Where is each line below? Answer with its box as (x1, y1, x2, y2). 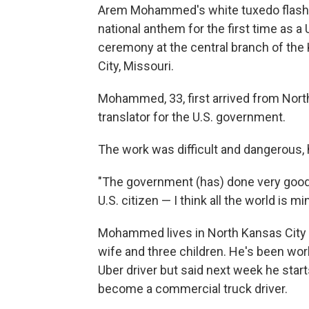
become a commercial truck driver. (98, 281, 288, 297)
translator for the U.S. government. (98, 110, 286, 125)
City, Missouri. (98, 59, 174, 74)
